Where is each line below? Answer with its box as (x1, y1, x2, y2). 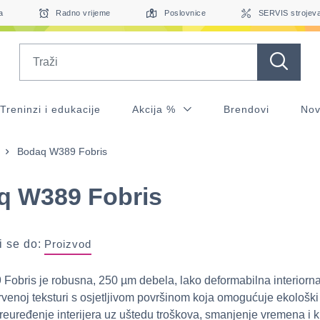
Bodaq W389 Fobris (17, 146, 107, 157)
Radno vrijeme (56, 9, 111, 17)
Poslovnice (164, 9, 206, 17)
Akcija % (132, 104, 179, 115)
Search (18, 45, 55, 57)
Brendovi (224, 104, 269, 115)
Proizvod (44, 238, 91, 250)
